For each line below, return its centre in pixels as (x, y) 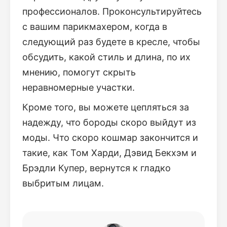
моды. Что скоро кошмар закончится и (110, 138)
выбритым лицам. (63, 183)
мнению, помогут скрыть (79, 72)
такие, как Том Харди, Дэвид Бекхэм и (109, 153)
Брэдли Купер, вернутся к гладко (97, 168)
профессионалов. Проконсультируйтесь (112, 12)
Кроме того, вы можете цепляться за (106, 107)
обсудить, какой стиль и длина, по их (106, 57)
